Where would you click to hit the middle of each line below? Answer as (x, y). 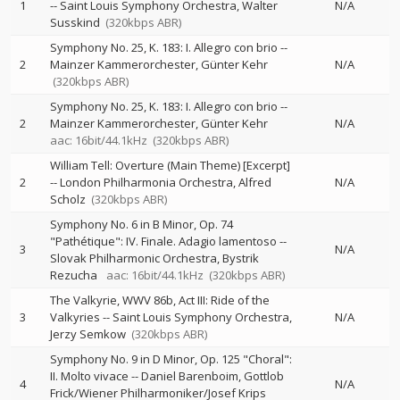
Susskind (75, 22)
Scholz (68, 199)
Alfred (255, 182)
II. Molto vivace (89, 376)
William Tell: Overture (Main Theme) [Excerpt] (170, 165)
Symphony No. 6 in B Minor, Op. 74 (142, 224)
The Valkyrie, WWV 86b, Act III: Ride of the (160, 300)
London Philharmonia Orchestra (146, 182)
